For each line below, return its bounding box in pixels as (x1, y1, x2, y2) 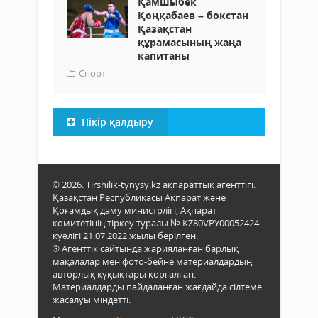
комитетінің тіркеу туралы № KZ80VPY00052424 (53, 216, 259, 230)
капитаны (138, 49, 190, 63)
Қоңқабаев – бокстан (138, 9, 248, 23)
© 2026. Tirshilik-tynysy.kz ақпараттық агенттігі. (53, 178, 256, 192)
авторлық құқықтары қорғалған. (53, 268, 196, 281)
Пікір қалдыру (79, 115, 153, 129)
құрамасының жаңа (138, 35, 241, 50)
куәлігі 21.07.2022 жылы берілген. (53, 229, 198, 243)
